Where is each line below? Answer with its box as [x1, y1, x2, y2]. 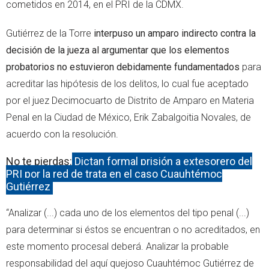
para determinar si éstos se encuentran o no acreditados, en [6, 223, 260, 235]
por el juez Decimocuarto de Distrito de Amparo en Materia [6, 94, 254, 106]
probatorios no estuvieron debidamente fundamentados [6, 61, 240, 73]
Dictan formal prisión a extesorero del [74, 154, 252, 168]
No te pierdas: [6, 154, 72, 168]
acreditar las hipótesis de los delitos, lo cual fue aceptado [6, 77, 249, 89]
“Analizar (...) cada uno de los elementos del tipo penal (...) [6, 207, 249, 219]
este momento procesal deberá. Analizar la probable [6, 240, 229, 252]
